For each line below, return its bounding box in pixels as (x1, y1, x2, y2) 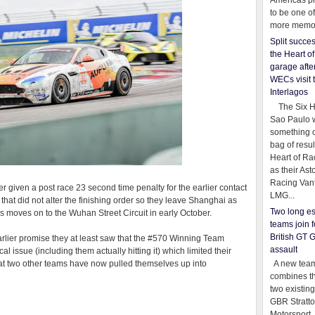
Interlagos (270, 87, 308, 98)
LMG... (270, 190, 295, 200)
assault (270, 244, 297, 255)
